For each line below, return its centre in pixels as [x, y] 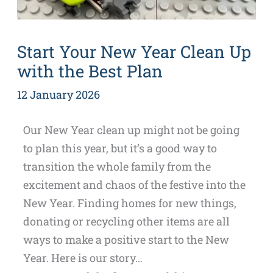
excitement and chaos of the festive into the [134, 184]
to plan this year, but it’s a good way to [120, 148]
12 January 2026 [58, 94]
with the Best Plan [90, 70]
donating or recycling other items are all [126, 221]
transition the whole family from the [117, 166]
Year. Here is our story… [83, 257]
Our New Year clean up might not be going [131, 129]
